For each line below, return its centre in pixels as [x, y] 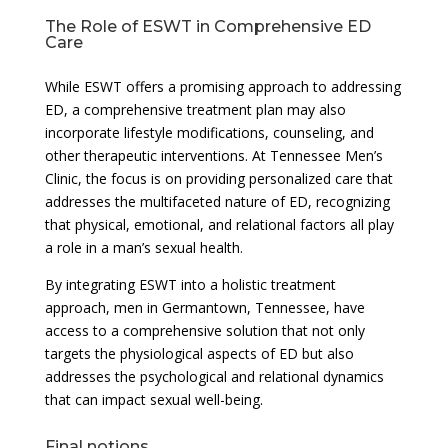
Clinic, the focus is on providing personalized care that [218, 178]
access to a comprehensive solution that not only [204, 330]
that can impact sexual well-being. [153, 399]
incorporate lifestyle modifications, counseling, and [209, 132]
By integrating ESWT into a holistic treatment [190, 284]
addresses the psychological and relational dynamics [214, 376]
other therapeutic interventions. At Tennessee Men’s [213, 155]
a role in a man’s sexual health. [143, 247]
